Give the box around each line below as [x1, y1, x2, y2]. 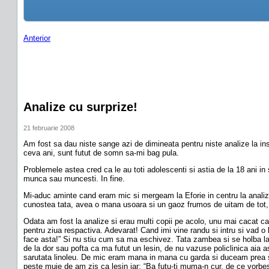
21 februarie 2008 [23, 124, 74, 131]
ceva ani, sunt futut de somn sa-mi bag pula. [23, 148, 179, 157]
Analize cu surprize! [23, 100, 138, 114]
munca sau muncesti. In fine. [23, 174, 125, 183]
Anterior [23, 34, 50, 43]
